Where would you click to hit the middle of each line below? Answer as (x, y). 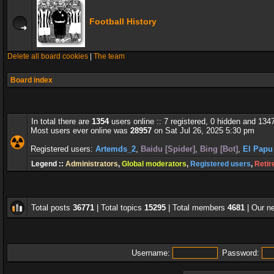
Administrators (92, 164)
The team (109, 56)
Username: (150, 253)
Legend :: (48, 164)
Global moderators (154, 164)
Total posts (52, 208)
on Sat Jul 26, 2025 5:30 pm (203, 131)
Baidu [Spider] (168, 149)
